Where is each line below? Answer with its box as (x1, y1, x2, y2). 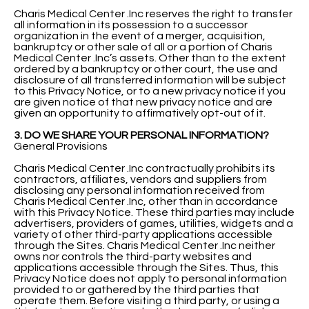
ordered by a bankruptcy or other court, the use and (14, 63, 277, 74)
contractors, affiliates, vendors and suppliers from (14, 173, 267, 185)
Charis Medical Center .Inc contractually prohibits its (14, 162, 275, 174)
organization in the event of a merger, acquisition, (14, 30, 266, 41)
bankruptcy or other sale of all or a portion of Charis (14, 41, 272, 52)
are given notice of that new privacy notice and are (14, 96, 272, 108)
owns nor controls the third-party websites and (14, 250, 252, 262)
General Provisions (14, 140, 108, 152)
